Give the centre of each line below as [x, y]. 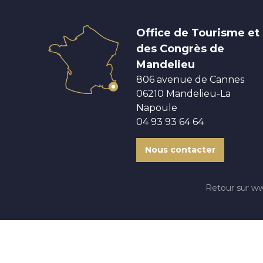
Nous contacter [180, 149]
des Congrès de [180, 48]
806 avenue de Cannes [190, 79]
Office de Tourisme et [198, 33]
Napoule [157, 107]
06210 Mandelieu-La [183, 93]
